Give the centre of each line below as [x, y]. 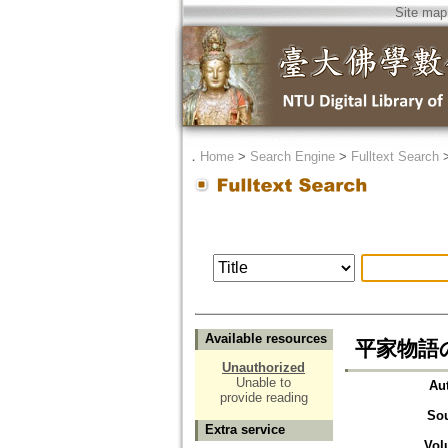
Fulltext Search [394, 156]
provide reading [263, 398]
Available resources [265, 339]
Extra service [244, 430]
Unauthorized [263, 368]
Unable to [263, 383]
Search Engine [292, 156]
